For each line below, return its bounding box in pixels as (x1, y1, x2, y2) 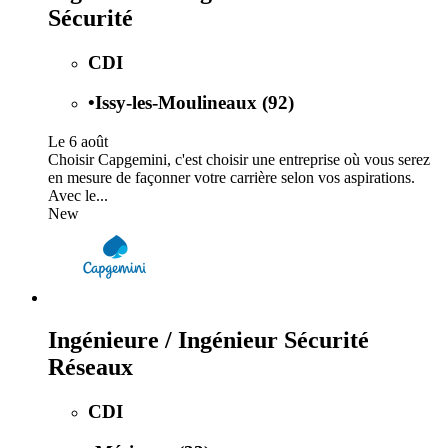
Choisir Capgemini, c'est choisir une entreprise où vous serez (48, 151, 430, 169)
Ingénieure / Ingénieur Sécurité (48, 326, 369, 353)
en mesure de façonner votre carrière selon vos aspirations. (48, 169, 415, 187)
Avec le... (48, 187, 108, 205)
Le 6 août (48, 133, 108, 151)
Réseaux (48, 353, 133, 380)
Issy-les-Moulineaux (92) (95, 92, 294, 114)
